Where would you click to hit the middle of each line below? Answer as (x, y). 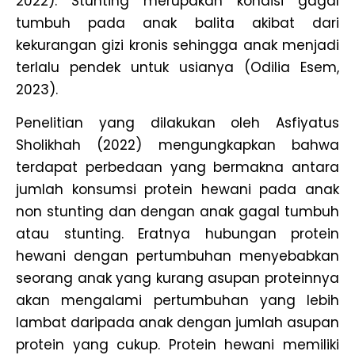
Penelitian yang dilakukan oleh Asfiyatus (177, 122)
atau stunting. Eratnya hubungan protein (177, 233)
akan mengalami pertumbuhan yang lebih (177, 300)
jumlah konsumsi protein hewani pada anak (177, 189)
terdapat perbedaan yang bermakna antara (177, 167)
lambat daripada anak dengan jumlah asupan (177, 322)
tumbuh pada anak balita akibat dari (177, 23)
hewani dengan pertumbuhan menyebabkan (177, 256)
